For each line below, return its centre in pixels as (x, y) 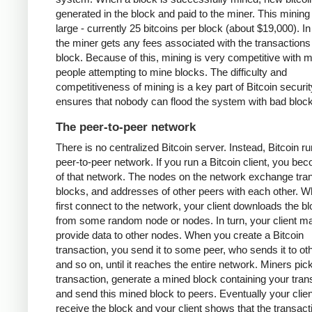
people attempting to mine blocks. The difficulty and (171, 72)
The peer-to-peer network (126, 127)
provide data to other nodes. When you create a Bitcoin (180, 235)
